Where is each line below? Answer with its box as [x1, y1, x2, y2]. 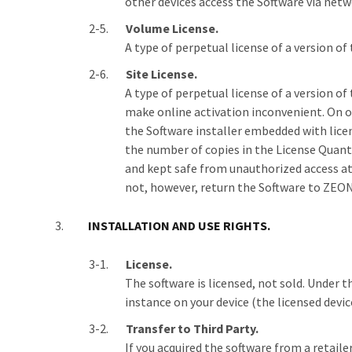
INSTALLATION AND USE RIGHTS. [88, 218, 270, 233]
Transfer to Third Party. [126, 321, 258, 336]
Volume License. [126, 20, 218, 36]
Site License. [126, 66, 197, 82]
